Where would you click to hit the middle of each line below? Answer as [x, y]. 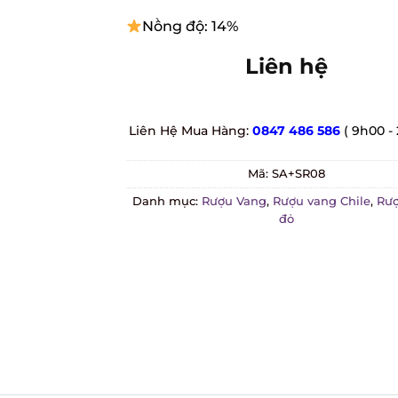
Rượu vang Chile [321, 201]
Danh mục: [167, 201]
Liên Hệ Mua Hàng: [191, 131]
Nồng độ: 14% [191, 27]
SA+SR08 [298, 173]
